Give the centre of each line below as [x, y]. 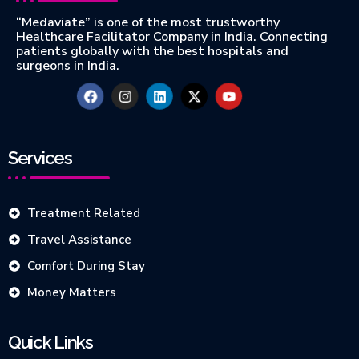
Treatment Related [83, 213]
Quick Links [50, 342]
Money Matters [71, 292]
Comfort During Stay [86, 266]
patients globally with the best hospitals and [152, 52]
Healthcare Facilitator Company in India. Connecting [172, 37]
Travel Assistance [79, 239]
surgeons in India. [68, 66]
